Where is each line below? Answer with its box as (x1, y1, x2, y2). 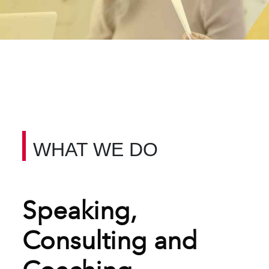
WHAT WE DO (33, 139, 159, 160)
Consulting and (22, 225, 198, 255)
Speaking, (22, 195, 137, 225)
